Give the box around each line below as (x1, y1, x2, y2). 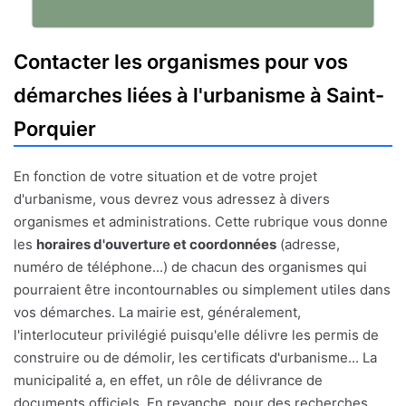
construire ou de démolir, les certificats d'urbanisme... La (14, 349, 377, 367)
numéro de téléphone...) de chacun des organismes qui (14, 258, 367, 276)
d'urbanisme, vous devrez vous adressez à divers (14, 190, 330, 208)
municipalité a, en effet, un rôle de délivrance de (14, 372, 323, 390)
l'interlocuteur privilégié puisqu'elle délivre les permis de (14, 326, 379, 344)
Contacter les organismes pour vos (14, 50, 348, 74)
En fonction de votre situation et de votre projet (14, 168, 317, 186)
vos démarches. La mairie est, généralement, (14, 304, 301, 322)
